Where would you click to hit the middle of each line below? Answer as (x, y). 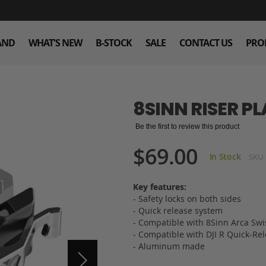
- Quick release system (178, 210)
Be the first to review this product (187, 126)
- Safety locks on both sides (187, 199)
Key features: (160, 187)
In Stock (225, 156)
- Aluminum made (169, 246)
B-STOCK (114, 43)
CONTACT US (206, 43)
